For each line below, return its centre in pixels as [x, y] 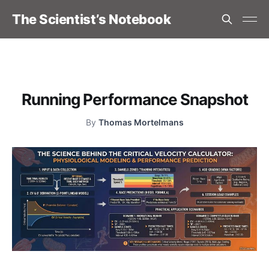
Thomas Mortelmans [141, 122]
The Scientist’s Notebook [92, 19]
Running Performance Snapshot [134, 99]
